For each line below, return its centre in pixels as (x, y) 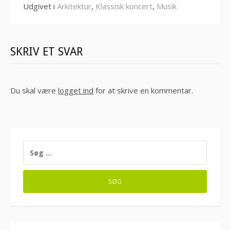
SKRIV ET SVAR (46, 51)
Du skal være (34, 90)
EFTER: (34, 156)
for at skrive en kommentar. (143, 90)
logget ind (76, 90)
